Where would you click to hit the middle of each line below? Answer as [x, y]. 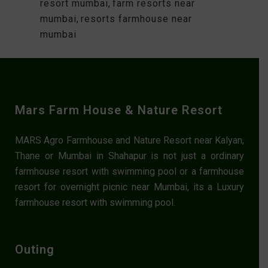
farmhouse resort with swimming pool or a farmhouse [130, 171]
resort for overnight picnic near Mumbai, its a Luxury [130, 187]
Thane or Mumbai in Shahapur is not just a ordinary [130, 156]
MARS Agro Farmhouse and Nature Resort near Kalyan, [130, 140]
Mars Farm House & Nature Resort [119, 110]
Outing [35, 249]
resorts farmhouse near [136, 19]
